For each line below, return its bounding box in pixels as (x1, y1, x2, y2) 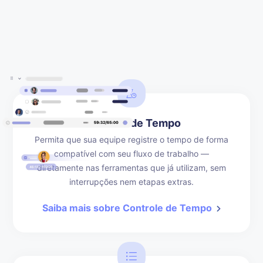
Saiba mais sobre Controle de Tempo (42, 202, 212, 214)
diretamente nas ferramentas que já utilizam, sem (37, 163, 226, 173)
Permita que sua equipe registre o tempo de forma (35, 134, 228, 145)
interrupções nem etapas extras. (69, 177, 194, 187)
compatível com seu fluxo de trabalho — (54, 149, 209, 159)
